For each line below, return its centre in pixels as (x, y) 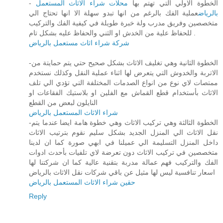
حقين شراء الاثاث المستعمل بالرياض (82, 182)
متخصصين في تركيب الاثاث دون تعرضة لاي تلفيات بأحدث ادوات (123, 153)
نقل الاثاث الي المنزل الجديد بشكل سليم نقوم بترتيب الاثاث (123, 133)
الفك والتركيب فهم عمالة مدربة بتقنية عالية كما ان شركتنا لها (123, 163)
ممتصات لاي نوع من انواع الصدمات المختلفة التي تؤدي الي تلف (123, 83)
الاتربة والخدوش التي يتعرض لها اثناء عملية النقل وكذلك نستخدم (123, 73)
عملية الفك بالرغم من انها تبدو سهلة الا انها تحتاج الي (113, 13)
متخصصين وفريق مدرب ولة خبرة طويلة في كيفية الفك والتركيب (123, 23)
